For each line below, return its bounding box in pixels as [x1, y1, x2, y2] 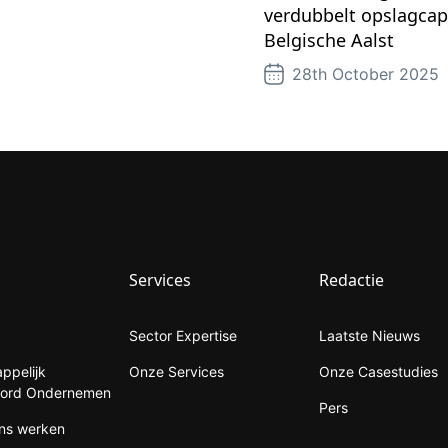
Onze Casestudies [318, 362, 438, 380]
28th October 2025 [292, 63, 439, 84]
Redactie [318, 268, 384, 291]
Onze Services [128, 362, 224, 380]
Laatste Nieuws [318, 326, 420, 344]
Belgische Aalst [264, 27, 394, 52]
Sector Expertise [128, 326, 237, 344]
